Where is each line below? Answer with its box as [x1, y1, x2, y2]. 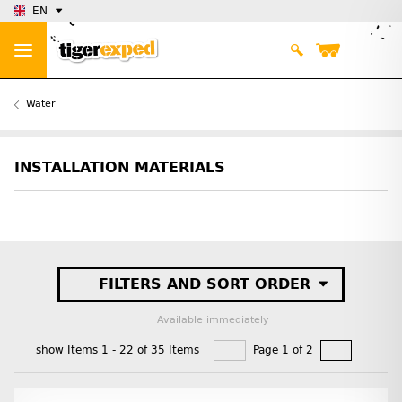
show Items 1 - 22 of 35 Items [36, 344, 199, 357]
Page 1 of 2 [252, 344, 313, 357]
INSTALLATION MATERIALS [14, 159, 225, 177]
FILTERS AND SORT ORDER [99, 275, 310, 293]
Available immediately [156, 314, 269, 327]
